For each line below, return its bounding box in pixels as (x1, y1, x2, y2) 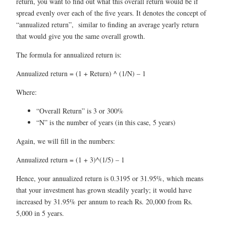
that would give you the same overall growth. (16, 31, 145, 41)
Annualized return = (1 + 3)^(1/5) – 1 (16, 154, 125, 164)
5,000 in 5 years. (16, 208, 64, 218)
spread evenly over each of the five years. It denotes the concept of (16, 8, 206, 18)
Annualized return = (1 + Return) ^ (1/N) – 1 (16, 68, 146, 78)
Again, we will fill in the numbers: (16, 136, 115, 146)
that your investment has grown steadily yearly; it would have (16, 185, 192, 195)
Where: (16, 87, 37, 97)
